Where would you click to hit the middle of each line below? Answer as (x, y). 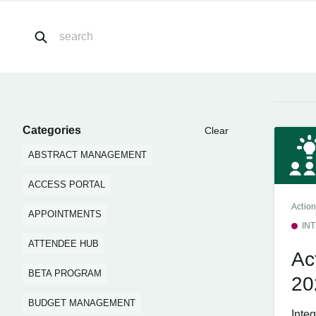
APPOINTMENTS (65, 214)
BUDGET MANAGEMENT (82, 303)
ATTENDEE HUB (63, 244)
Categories (52, 130)
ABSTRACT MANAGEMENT (87, 155)
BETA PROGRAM (65, 273)
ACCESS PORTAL (67, 184)
